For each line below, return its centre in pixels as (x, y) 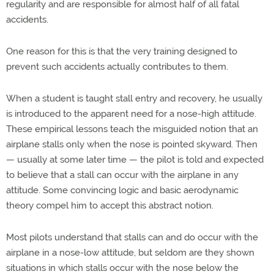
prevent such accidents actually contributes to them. (117, 67)
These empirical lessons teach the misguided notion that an (132, 129)
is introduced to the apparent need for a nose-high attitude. (131, 114)
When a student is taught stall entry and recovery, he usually (134, 98)
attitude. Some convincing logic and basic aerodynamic (122, 190)
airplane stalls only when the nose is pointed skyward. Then (132, 144)
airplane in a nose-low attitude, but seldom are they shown (130, 253)
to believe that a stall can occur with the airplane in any (122, 175)
